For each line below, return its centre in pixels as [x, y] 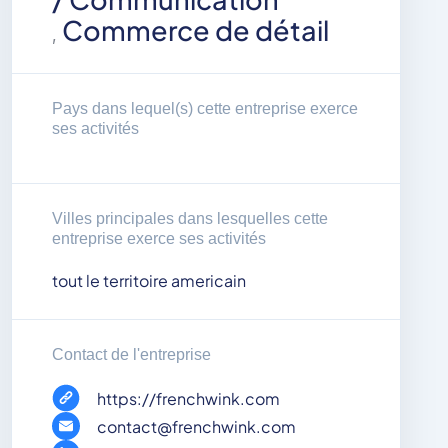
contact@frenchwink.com [196, 426]
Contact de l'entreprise [131, 355]
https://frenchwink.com [188, 398]
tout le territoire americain [149, 281]
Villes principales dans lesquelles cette [190, 219]
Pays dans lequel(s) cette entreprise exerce [205, 109]
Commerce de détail [195, 30]
